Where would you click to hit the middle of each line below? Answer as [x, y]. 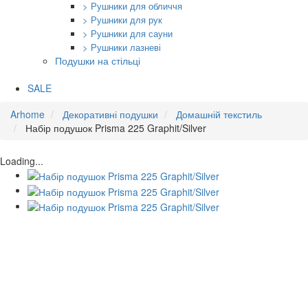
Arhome [27, 114]
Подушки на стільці [98, 60]
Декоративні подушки [110, 114]
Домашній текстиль [219, 114]
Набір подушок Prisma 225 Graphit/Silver [116, 128]
